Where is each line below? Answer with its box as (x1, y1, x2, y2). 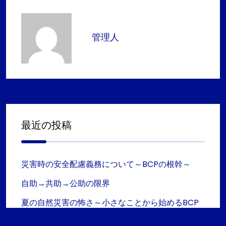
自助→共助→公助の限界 (21, 178, 110, 189)
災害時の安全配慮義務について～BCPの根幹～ (21, 158, 191, 170)
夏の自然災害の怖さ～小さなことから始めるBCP (21, 197, 199, 208)
